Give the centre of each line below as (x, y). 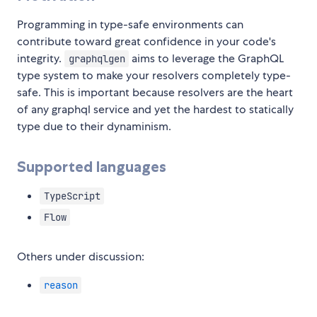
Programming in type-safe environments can (130, 25)
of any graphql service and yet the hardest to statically (155, 110)
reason (60, 286)
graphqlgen (97, 59)
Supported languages (92, 167)
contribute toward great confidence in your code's (146, 42)
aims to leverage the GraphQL (207, 59)
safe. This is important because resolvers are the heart (155, 93)
